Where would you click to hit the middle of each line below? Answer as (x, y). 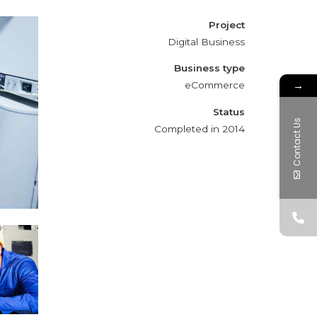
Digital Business (206, 41)
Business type (209, 68)
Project (227, 24)
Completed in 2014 (200, 128)
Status (229, 111)
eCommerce (215, 85)
